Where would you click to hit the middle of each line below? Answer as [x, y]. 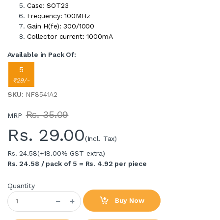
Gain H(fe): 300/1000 [61, 26]
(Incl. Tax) [101, 138]
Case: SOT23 [48, 5]
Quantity [21, 185]
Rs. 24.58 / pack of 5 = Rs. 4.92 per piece [77, 163]
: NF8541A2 [40, 94]
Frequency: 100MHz [59, 15]
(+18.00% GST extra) [71, 153]
